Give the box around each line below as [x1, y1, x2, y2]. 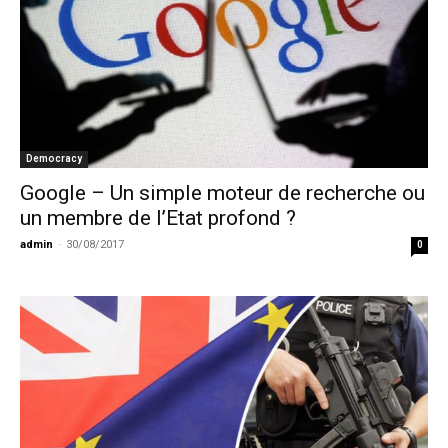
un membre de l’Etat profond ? [20, 206, 296, 230]
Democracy [26, 153, 82, 164]
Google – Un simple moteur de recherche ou [20, 181, 425, 205]
